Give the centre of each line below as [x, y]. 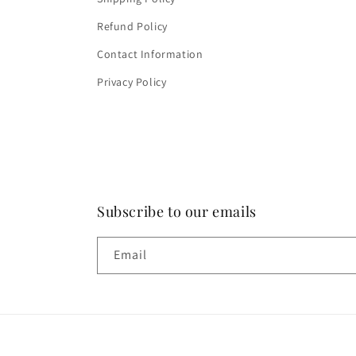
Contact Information [150, 54]
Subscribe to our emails [177, 211]
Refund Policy [132, 26]
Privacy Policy [132, 82]
